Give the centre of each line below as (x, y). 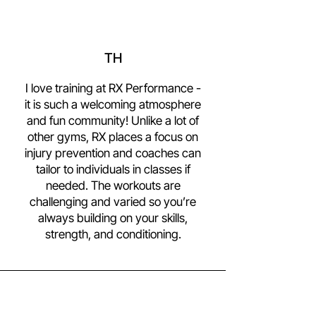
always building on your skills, (113, 218)
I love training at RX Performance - (113, 88)
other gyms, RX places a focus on (113, 137)
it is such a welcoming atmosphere (113, 104)
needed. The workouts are (113, 186)
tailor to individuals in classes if (113, 169)
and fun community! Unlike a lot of (113, 121)
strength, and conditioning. (113, 234)
